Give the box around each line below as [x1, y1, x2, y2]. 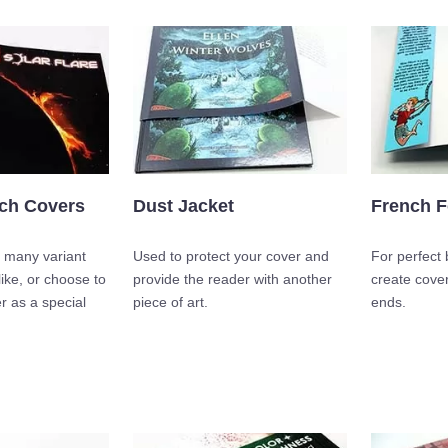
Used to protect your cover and [133, 248, 329, 265]
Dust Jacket [133, 196, 234, 217]
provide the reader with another [133, 271, 332, 288]
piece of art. [133, 294, 208, 311]
